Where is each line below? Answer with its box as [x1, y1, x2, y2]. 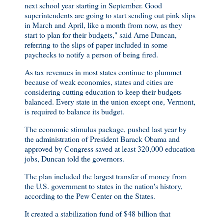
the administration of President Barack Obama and [25, 134, 180, 144]
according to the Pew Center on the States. [25, 190, 155, 201]
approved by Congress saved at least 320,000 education [25, 143, 195, 154]
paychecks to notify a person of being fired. [25, 49, 158, 60]
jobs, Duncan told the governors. [25, 153, 124, 164]
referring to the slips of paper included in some [25, 39, 167, 50]
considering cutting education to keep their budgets [25, 86, 182, 97]
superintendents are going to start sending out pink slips [25, 10, 195, 21]
